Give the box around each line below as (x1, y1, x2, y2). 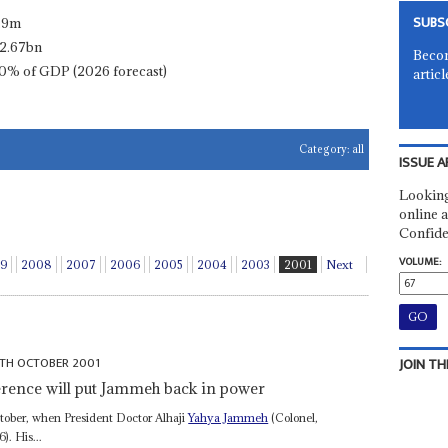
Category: (299, 142, 353, 156)
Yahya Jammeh (188, 409, 269, 425)
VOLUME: (398, 252, 441, 271)
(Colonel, (268, 409, 319, 425)
